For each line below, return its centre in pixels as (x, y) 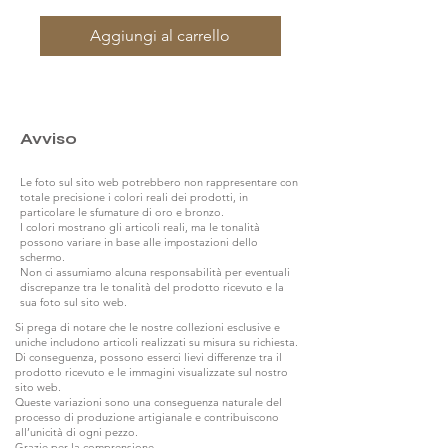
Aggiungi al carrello (160, 35)
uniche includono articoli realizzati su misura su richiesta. (156, 341)
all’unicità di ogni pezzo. (76, 431)
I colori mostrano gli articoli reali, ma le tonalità (140, 226)
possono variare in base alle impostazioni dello (139, 241)
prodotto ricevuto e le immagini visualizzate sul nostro (151, 371)
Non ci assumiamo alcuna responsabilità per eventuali (155, 271)
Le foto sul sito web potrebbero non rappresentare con (159, 181)
